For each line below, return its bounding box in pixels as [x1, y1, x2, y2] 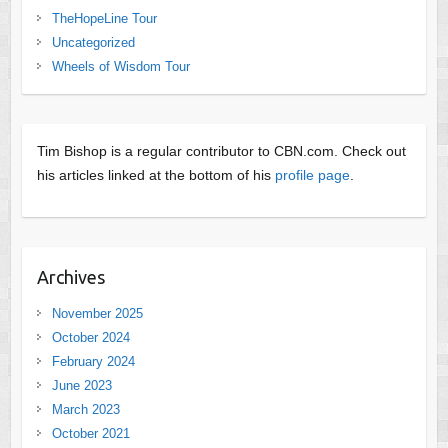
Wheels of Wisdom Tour [51, 58, 190, 74]
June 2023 [51, 377, 112, 393]
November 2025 [51, 305, 143, 321]
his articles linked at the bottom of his [36, 166, 275, 183]
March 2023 [51, 401, 120, 417]
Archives [36, 266, 105, 287]
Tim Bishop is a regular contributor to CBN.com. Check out [36, 142, 406, 159]
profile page [274, 166, 350, 183]
